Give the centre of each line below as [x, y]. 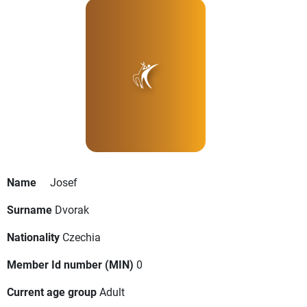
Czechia [82, 237]
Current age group [52, 292]
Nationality [33, 237]
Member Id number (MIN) [70, 265]
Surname [29, 210]
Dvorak [72, 210]
